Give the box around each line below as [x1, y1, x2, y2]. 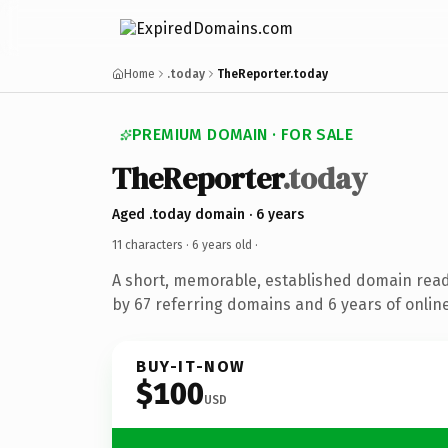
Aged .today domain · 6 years [112, 205, 304, 223]
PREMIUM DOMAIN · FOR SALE [132, 125, 353, 144]
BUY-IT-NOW [136, 356, 246, 376]
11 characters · [112, 237, 192, 252]
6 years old [192, 237, 252, 252]
